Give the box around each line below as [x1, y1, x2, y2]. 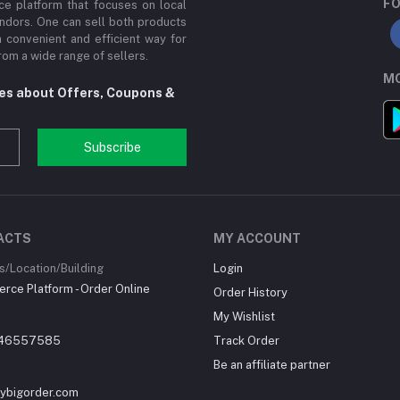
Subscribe [83, 139, 141, 154]
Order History [213, 286, 287, 300]
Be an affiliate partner [213, 358, 330, 372]
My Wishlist [213, 310, 275, 324]
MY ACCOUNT [213, 231, 301, 246]
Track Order [213, 334, 279, 348]
